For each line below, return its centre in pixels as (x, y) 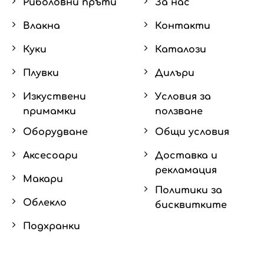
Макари (43, 179)
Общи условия (192, 132)
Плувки (41, 73)
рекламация (186, 170)
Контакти (183, 26)
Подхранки (52, 226)
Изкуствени (55, 96)
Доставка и (186, 155)
